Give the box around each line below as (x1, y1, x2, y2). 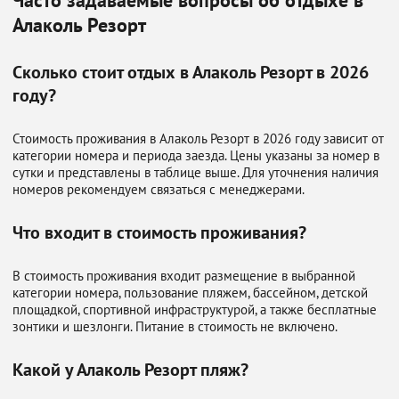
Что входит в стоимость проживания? (12, 221, 306, 244)
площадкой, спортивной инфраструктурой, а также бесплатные (12, 301, 377, 318)
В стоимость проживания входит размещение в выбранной (12, 267, 355, 284)
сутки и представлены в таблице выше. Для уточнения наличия (12, 164, 379, 181)
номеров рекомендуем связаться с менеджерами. (12, 181, 305, 198)
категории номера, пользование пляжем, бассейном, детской (12, 284, 368, 301)
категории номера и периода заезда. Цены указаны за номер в (12, 147, 379, 164)
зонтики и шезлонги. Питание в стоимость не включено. (12, 318, 338, 335)
